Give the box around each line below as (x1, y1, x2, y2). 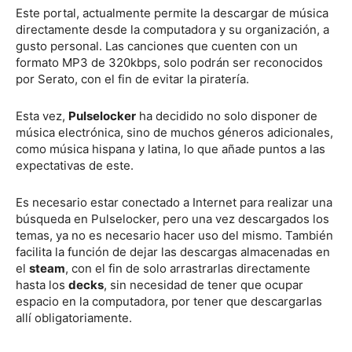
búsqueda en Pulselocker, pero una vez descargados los (16, 211, 329, 226)
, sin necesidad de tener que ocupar (104, 277, 303, 292)
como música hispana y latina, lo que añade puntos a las (16, 141, 325, 156)
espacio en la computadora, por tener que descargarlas (16, 293, 322, 309)
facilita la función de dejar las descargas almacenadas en (16, 244, 330, 259)
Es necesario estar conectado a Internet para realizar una (16, 194, 332, 210)
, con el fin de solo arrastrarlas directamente (65, 260, 310, 276)
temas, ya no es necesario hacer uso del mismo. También (16, 227, 333, 243)
